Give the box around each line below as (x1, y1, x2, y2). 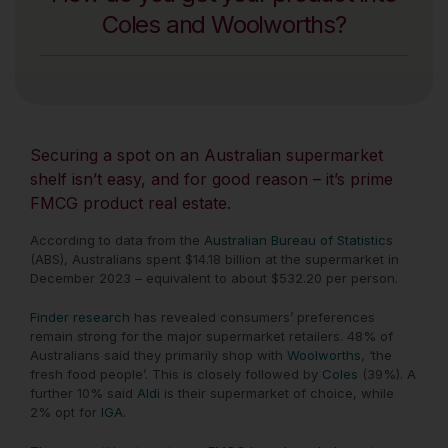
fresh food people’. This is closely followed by (30, 365, 318, 382)
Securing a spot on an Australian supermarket (30, 144, 383, 165)
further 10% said (30, 384, 133, 401)
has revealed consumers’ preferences (130, 308, 375, 325)
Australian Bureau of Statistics (204, 231, 393, 248)
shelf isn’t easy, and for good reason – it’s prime (30, 168, 393, 189)
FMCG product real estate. (30, 192, 231, 213)
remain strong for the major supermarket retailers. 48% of (30, 327, 393, 344)
